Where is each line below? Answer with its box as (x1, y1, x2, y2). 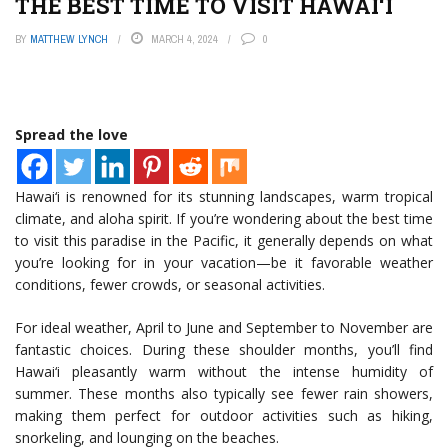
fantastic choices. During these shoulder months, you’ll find (15, 340, 433, 359)
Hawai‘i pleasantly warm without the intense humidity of (15, 362, 433, 381)
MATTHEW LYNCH (30, 32, 108, 46)
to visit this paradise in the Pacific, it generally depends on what (15, 231, 433, 250)
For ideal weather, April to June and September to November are (15, 318, 433, 337)
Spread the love (15, 125, 128, 144)
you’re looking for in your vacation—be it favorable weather (15, 253, 433, 272)
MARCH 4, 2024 (151, 32, 218, 46)
